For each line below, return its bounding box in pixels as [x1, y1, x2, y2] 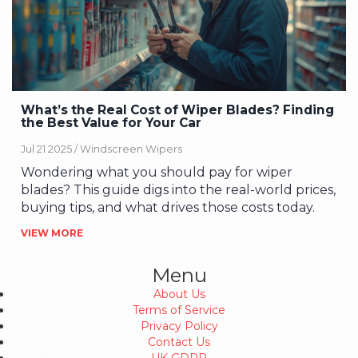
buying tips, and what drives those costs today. [21, 199, 316, 215]
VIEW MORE [21, 226, 84, 239]
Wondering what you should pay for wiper [21, 164, 293, 180]
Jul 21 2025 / [21, 142, 81, 155]
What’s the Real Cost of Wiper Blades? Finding [21, 102, 335, 118]
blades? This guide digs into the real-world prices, [21, 181, 336, 197]
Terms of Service [133, 303, 225, 317]
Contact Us [148, 335, 210, 349]
